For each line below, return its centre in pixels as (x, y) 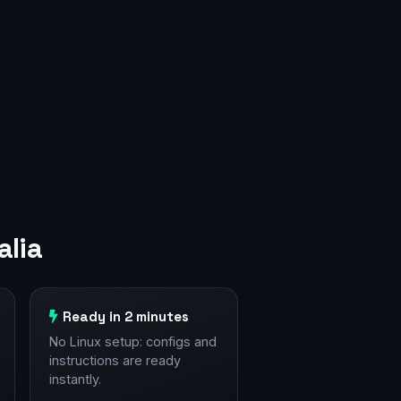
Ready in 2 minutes (126, 317)
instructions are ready (115, 361)
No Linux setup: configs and (132, 342)
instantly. (75, 380)
